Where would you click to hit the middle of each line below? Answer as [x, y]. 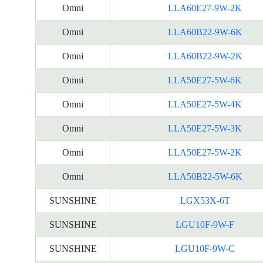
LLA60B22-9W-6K [205, 32]
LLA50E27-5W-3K [205, 128]
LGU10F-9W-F [205, 225]
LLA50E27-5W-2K [205, 152]
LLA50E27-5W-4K [205, 104]
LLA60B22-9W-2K [205, 56]
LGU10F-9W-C [205, 249]
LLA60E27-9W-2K [205, 8]
